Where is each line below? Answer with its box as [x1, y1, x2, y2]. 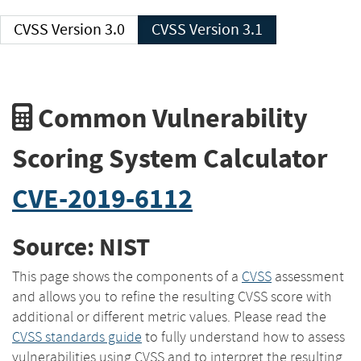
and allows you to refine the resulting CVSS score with [12, 287, 332, 305]
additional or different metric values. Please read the [12, 307, 326, 326]
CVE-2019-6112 [12, 180, 193, 217]
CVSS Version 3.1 [189, 19, 263, 39]
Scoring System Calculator [12, 139, 328, 176]
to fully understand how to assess [142, 327, 345, 346]
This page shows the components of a [12, 267, 242, 285]
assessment [272, 267, 344, 285]
